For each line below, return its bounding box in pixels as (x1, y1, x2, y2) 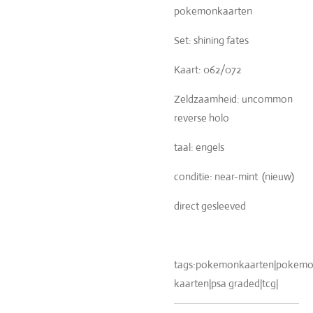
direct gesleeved (174, 198, 246, 212)
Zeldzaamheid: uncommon (174, 92, 293, 105)
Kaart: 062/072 (174, 62, 241, 76)
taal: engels (174, 140, 224, 154)
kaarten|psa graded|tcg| (174, 276, 278, 290)
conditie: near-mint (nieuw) (174, 169, 294, 183)
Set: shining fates (174, 33, 249, 47)
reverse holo (174, 110, 229, 124)
